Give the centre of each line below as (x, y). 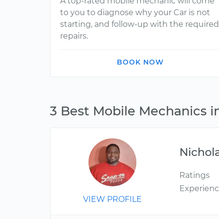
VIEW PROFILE (113, 199)
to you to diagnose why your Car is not (135, 12)
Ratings (195, 175)
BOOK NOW (140, 62)
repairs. (74, 36)
